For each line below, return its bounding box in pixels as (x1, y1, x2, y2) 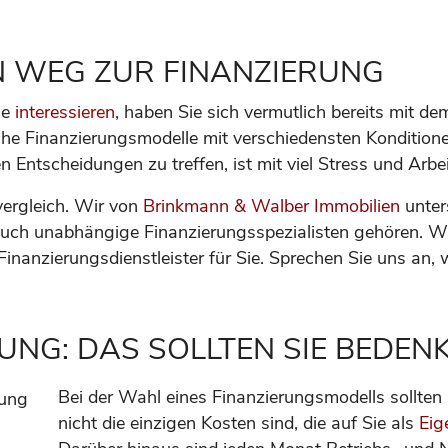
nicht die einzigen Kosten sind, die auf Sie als (58, 411, 419, 435)
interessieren (15, 100, 115, 124)
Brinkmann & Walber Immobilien (143, 194, 400, 218)
